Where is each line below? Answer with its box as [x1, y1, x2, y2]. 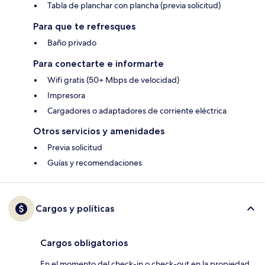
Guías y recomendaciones [47, 157, 142, 169]
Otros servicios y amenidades [33, 125, 164, 137]
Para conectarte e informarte [33, 58, 164, 70]
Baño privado [47, 37, 96, 49]
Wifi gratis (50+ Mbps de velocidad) [47, 75, 179, 86]
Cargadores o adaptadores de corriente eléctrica [47, 105, 227, 117]
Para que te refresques [33, 21, 135, 33]
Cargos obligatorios [40, 237, 128, 249]
